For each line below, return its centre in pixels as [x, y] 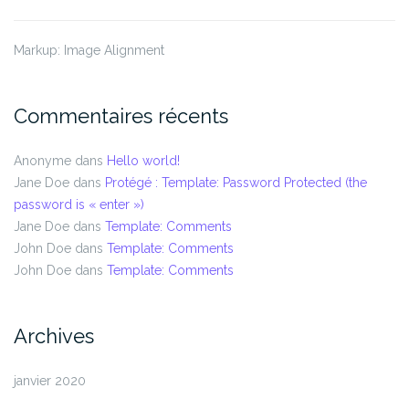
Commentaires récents [121, 116]
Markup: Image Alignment [89, 51]
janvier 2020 [50, 381]
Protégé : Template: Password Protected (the [236, 183]
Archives [54, 336]
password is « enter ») [79, 205]
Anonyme [42, 161]
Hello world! [143, 161]
